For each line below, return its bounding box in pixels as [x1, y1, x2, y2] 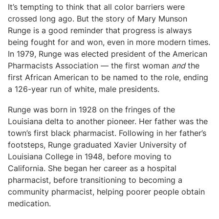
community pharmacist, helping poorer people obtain [8, 187, 205, 197]
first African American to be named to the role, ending [8, 72, 208, 82]
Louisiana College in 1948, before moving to [8, 152, 172, 161]
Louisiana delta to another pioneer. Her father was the [8, 116, 208, 126]
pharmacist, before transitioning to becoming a [8, 175, 182, 185]
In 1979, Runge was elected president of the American [8, 49, 207, 59]
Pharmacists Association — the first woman [8, 61, 172, 70]
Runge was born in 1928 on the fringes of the [8, 105, 175, 114]
